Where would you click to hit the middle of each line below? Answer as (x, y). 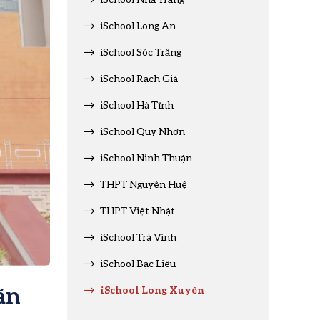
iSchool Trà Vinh (138, 237)
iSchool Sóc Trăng (141, 52)
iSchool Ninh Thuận (146, 157)
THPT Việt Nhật (137, 210)
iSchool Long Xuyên (152, 289)
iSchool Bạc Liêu (138, 263)
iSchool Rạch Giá (139, 78)
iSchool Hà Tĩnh (137, 105)
